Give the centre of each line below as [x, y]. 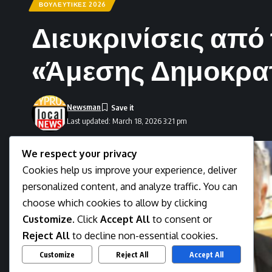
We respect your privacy [80, 154]
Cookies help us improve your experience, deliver [130, 170]
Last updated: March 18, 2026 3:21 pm [127, 121]
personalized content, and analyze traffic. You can [130, 187]
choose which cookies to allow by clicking [115, 203]
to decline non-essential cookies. [144, 236]
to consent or [181, 219]
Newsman [84, 107]
